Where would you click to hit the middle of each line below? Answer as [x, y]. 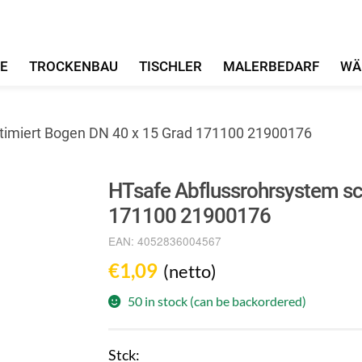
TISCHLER [170, 66]
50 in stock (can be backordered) [217, 301]
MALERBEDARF [271, 66]
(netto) [190, 271]
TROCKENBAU [74, 66]
